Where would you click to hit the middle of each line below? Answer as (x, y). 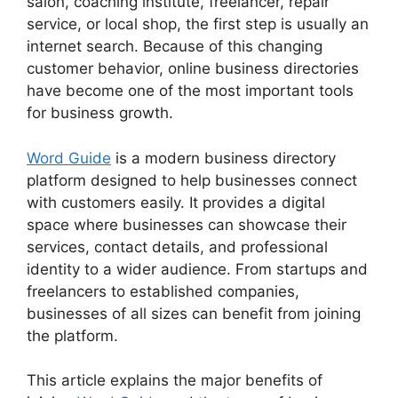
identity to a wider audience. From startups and (197, 269)
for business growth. (100, 113)
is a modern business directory (223, 158)
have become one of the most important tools (190, 91)
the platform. (72, 335)
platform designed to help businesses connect (192, 180)
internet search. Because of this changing (175, 47)
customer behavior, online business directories (193, 69)
